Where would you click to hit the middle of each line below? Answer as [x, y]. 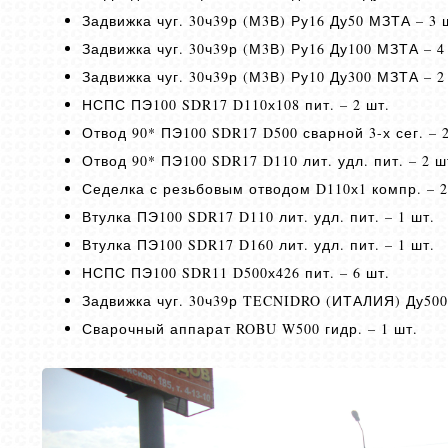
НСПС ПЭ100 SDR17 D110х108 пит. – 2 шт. [236, 104]
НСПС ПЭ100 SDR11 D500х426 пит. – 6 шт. [236, 272]
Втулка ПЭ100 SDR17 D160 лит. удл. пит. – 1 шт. [258, 244]
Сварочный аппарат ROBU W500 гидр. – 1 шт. [250, 328]
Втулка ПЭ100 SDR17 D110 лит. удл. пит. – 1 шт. [258, 216]
